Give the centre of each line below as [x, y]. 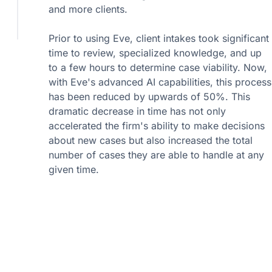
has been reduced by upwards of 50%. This [149, 97]
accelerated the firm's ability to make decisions [157, 126]
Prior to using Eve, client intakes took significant [159, 38]
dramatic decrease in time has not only [137, 111]
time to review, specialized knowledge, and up [155, 53]
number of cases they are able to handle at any [156, 155]
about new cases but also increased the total [151, 140]
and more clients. [88, 9]
